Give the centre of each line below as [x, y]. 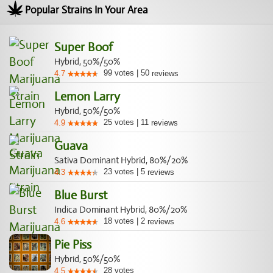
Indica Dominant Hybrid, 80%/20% [121, 210]
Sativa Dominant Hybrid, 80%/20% [121, 160]
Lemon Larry [87, 97]
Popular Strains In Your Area [87, 10]
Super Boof [83, 47]
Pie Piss [73, 245]
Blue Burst [81, 195]
